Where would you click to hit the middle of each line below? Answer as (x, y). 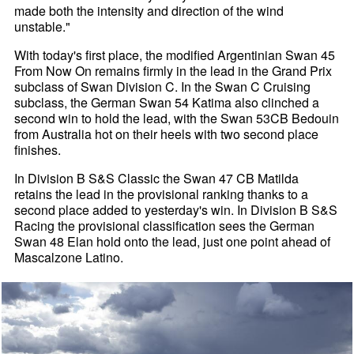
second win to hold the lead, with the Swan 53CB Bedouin (177, 119)
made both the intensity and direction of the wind (149, 11)
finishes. (38, 150)
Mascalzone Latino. (69, 258)
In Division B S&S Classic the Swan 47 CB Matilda (157, 179)
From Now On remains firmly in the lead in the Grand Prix (173, 71)
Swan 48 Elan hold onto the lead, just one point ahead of (173, 242)
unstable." (43, 27)
